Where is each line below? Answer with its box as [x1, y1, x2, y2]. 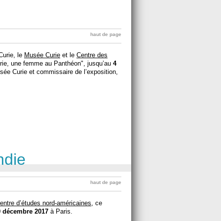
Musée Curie [24, 51, 60, 59]
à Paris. [48, 207, 73, 215]
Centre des [76, 51, 108, 59]
